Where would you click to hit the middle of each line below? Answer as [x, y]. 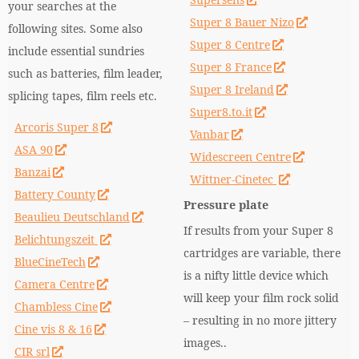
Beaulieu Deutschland [72, 217]
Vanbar [210, 134]
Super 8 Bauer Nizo [242, 22]
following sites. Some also [75, 28]
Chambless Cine [56, 307]
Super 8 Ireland [232, 89]
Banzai [32, 172]
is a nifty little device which [256, 275]
